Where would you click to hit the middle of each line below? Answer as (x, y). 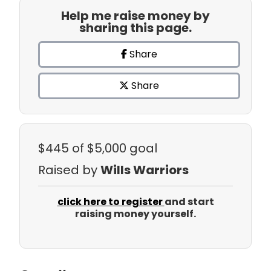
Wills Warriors (145, 170)
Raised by (69, 170)
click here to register (111, 202)
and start (189, 202)
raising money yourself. (135, 214)
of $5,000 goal (115, 149)
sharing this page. (135, 28)
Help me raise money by (135, 16)
